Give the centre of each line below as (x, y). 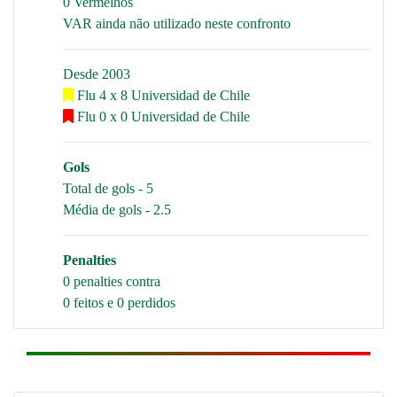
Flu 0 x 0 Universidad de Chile (162, 117)
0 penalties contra (112, 281)
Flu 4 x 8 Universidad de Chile (162, 95)
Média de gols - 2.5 (117, 210)
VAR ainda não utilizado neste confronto (177, 23)
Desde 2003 (97, 74)
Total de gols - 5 (108, 188)
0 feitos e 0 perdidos (119, 303)
